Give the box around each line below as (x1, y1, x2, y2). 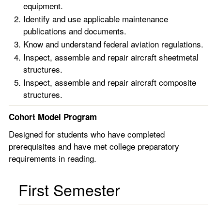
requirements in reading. (9, 152, 96, 164)
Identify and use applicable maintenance (23, 13, 168, 25)
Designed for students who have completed (9, 128, 165, 140)
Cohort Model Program (9, 111, 97, 123)
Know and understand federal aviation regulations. (23, 38, 203, 50)
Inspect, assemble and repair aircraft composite (23, 76, 196, 88)
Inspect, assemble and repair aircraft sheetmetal (23, 51, 199, 63)
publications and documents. (23, 25, 126, 37)
